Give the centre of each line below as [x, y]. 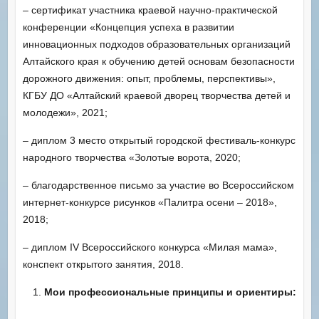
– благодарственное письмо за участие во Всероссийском [158, 185]
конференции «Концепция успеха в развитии [128, 27]
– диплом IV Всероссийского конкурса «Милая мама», [150, 247]
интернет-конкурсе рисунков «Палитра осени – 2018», [150, 202]
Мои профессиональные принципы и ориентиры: [170, 292]
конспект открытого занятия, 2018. [103, 264]
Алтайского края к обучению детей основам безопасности [158, 61]
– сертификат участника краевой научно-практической [150, 10]
